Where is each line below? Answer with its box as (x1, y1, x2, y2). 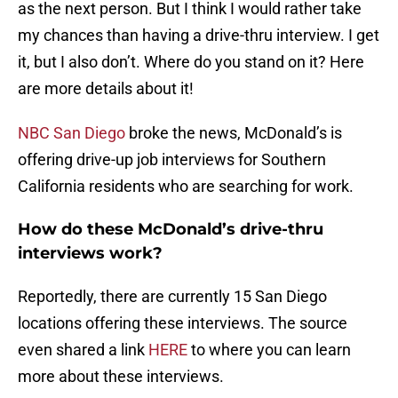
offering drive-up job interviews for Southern (18, 150, 326, 170)
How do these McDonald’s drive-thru (18, 219, 323, 240)
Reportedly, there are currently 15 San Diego (18, 287, 327, 306)
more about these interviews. (18, 367, 224, 386)
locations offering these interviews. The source (18, 314, 347, 333)
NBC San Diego (18, 123, 125, 143)
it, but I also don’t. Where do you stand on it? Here (18, 52, 364, 72)
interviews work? (18, 243, 163, 264)
